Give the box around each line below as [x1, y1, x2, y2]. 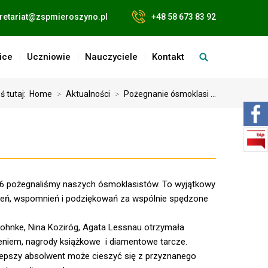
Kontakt [152, 51, 184, 62]
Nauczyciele [85, 51, 138, 62]
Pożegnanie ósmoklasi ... [124, 89, 216, 99]
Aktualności [66, 89, 110, 99]
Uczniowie [27, 51, 71, 62]
